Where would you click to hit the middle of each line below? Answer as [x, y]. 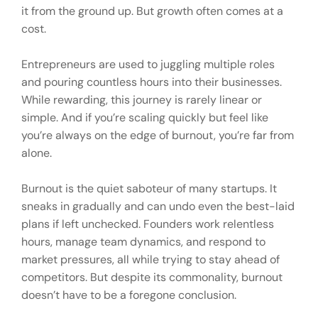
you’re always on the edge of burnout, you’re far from [158, 135]
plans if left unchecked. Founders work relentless [148, 224]
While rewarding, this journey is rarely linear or [142, 99]
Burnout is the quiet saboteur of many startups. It [149, 188]
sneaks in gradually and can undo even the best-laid [158, 206]
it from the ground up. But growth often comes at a [152, 11]
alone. [37, 153]
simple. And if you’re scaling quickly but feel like [145, 117]
